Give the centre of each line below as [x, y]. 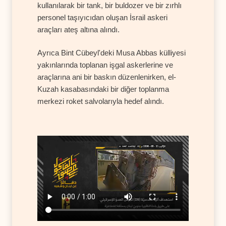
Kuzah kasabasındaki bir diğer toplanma [103, 89]
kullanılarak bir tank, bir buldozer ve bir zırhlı [109, 6]
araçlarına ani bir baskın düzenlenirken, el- [107, 77]
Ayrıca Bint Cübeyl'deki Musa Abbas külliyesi [111, 53]
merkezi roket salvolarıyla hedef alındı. [101, 101]
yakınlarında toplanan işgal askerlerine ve [105, 65]
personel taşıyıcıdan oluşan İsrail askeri [102, 18]
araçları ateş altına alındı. [78, 30]
